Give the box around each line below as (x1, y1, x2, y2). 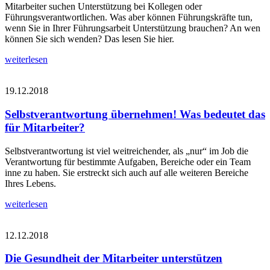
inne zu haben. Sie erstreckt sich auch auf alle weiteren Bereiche (5, 167, 248, 178)
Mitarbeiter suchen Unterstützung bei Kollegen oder (5, 1, 202, 12)
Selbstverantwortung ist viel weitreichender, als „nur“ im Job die (5, 145, 248, 156)
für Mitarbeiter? (5, 121, 85, 134)
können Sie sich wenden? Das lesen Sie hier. (5, 34, 174, 45)
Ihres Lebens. (5, 178, 56, 189)
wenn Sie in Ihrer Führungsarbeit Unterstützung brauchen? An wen (5, 23, 260, 34)
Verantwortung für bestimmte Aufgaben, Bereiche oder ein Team (5, 156, 251, 167)
